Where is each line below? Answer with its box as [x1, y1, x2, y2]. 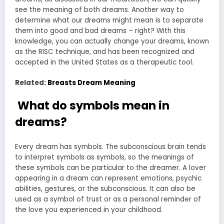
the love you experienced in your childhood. [15, 205, 162, 215]
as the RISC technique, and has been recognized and [15, 47, 194, 57]
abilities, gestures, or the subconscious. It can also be [15, 184, 195, 194]
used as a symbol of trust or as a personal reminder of [15, 194, 201, 204]
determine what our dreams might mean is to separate [15, 15, 203, 25]
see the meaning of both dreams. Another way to [15, 5, 184, 15]
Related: [15, 77, 47, 87]
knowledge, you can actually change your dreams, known [15, 36, 209, 46]
